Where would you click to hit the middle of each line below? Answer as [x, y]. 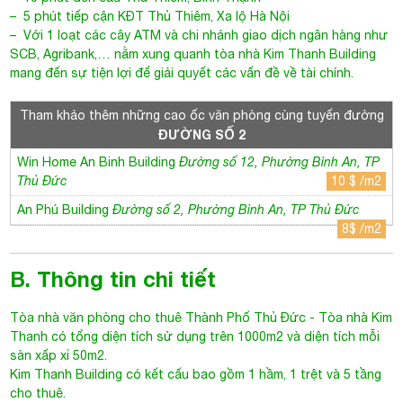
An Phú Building [65, 210]
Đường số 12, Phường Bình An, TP [280, 162]
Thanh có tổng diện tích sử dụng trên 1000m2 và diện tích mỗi [195, 336]
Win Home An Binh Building [99, 162]
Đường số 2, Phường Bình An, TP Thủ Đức [237, 210]
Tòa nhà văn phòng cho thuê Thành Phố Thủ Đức [158, 318]
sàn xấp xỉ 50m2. [59, 355]
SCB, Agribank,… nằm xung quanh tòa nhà [137, 54]
